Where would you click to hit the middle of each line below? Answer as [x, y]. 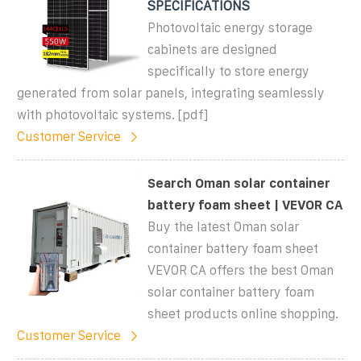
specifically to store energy [229, 71]
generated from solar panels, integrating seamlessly [171, 93]
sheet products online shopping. [243, 313]
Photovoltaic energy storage [230, 27]
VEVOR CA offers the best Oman [241, 270]
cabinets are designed [213, 49]
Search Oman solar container [239, 183]
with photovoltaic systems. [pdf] [112, 114]
